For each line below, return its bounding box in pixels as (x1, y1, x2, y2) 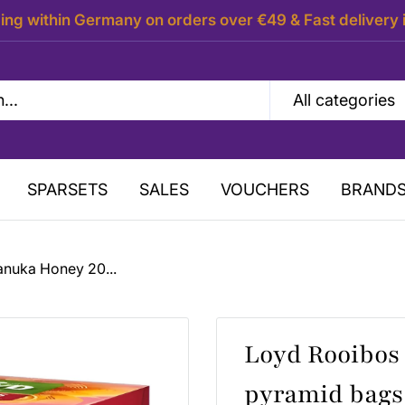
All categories (293, 90, 395, 109)
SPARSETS (27, 180, 108, 199)
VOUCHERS (221, 180, 309, 199)
